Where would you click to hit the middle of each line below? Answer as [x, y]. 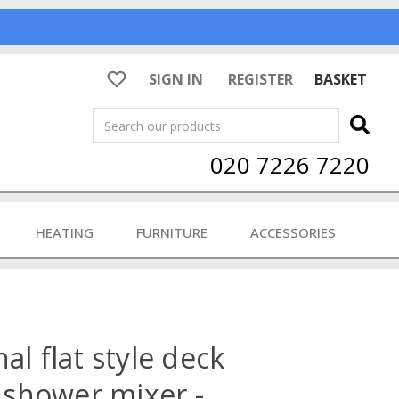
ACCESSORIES [293, 232]
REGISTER [261, 79]
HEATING [65, 232]
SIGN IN [176, 79]
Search [116, 118]
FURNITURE [172, 232]
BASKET [341, 79]
